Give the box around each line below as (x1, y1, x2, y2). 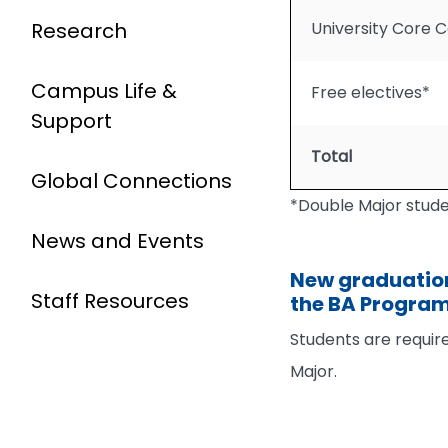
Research (31, 17, 127, 45)
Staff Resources (31, 287, 189, 315)
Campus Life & (31, 77, 177, 105)
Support (31, 107, 112, 135)
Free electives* (311, 81, 430, 104)
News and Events (31, 227, 204, 255)
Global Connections (31, 167, 232, 195)
